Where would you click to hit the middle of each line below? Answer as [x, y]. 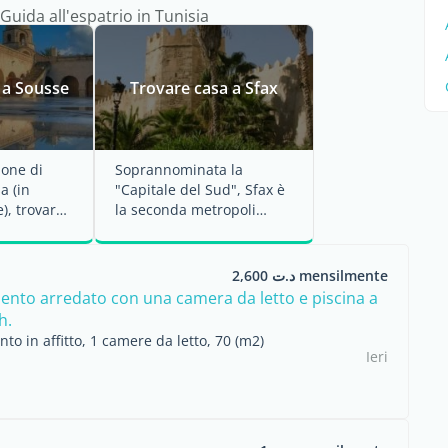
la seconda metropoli [185, 209]
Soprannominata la [179, 169]
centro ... [144, 249]
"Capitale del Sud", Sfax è [200, 189]
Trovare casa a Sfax [204, 87]
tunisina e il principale [190, 229]
